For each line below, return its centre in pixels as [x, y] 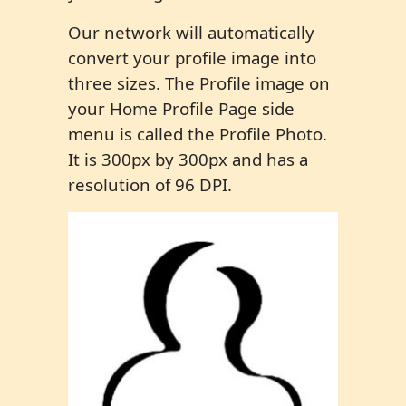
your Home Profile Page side [181, 109]
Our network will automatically [191, 33]
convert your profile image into [192, 58]
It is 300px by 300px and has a [188, 159]
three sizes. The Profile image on [199, 83]
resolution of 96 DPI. [150, 185]
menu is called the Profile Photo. [198, 134]
